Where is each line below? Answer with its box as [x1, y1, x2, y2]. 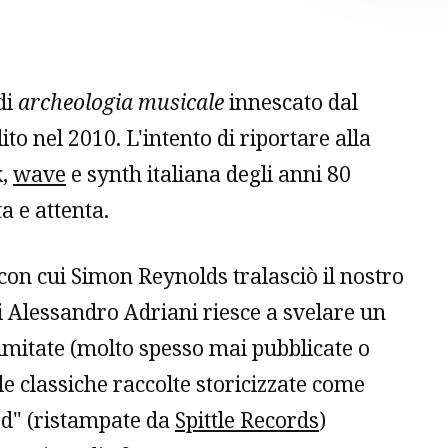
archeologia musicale [18, 88, 224, 117]
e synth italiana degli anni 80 [66, 160, 351, 189]
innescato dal [224, 88, 358, 117]
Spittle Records [175, 406, 319, 435]
